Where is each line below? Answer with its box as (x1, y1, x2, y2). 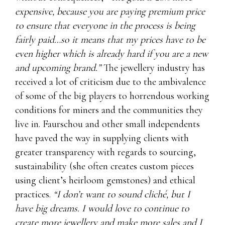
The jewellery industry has (101, 61, 205, 74)
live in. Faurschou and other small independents (15, 118, 200, 130)
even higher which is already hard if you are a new (15, 47, 208, 60)
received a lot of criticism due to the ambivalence (15, 75, 206, 88)
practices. (15, 188, 53, 200)
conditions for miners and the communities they (15, 103, 203, 116)
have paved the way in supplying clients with (15, 132, 189, 144)
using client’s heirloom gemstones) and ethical (15, 174, 195, 186)
